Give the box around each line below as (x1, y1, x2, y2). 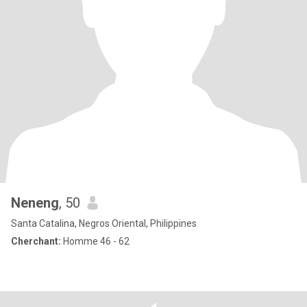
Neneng (11, 195, 59, 211)
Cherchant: (11, 236, 61, 247)
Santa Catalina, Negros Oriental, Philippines (11, 218, 197, 229)
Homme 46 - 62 (61, 236, 130, 247)
